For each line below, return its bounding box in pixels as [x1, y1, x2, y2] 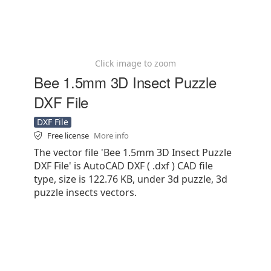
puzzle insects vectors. [34, 186, 137, 199]
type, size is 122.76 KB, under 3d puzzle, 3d [34, 172, 227, 186]
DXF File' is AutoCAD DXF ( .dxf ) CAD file [34, 159, 213, 172]
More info [94, 130, 129, 141]
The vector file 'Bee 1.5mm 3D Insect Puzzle [34, 146, 232, 159]
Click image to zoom [95, 57, 176, 69]
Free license [47, 130, 91, 141]
